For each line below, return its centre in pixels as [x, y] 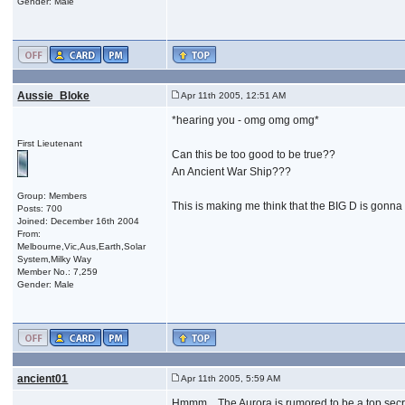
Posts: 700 [40, 208]
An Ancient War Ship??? [232, 171]
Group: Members [52, 195]
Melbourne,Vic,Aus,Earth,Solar [82, 246]
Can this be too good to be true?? [254, 154]
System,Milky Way [55, 259]
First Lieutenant [50, 143]
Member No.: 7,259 [58, 271]
